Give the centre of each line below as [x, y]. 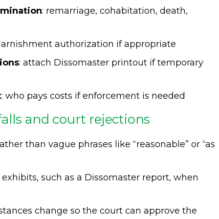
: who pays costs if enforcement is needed [93, 96]
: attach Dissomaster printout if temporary [111, 63]
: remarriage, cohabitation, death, [115, 11]
